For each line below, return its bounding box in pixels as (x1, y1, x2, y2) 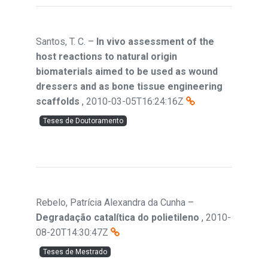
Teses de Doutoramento (43, 117, 123, 125)
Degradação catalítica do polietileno (36, 212, 199, 223)
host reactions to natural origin (36, 51, 177, 62)
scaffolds (36, 96, 80, 107)
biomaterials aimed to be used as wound (36, 66, 218, 77)
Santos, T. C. (36, 36, 86, 47)
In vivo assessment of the (96, 36, 214, 47)
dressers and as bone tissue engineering (36, 81, 223, 92)
